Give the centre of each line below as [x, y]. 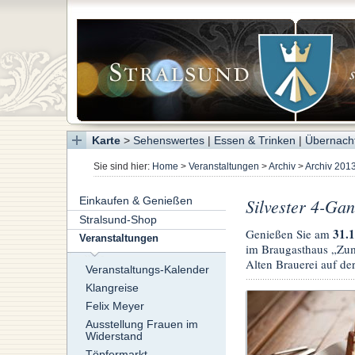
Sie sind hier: [122, 167]
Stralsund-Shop [118, 220]
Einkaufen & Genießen [136, 201]
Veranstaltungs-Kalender [147, 270]
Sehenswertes [168, 140]
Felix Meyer [115, 306]
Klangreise [112, 288]
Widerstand [114, 336]
